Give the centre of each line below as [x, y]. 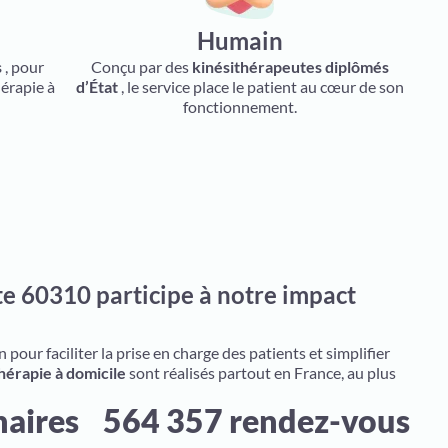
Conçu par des [141, 66]
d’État [96, 86]
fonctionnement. [239, 106]
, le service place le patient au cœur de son [260, 86]
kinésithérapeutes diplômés [290, 66]
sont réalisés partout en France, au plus [261, 372]
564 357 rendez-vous [257, 420]
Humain [239, 40]
